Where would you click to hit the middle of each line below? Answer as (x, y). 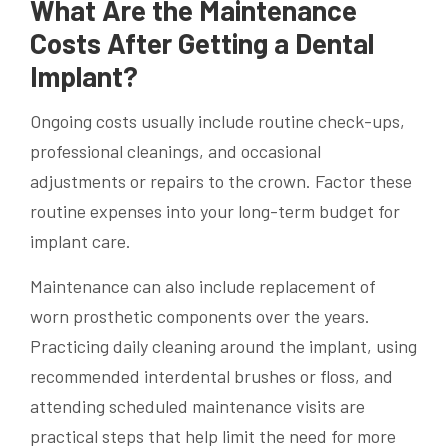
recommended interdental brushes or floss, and (211, 376)
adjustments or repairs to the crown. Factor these (221, 181)
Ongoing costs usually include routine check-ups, (217, 121)
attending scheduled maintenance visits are (197, 406)
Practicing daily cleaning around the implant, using (223, 346)
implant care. (80, 241)
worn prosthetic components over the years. (200, 316)
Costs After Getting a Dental (202, 43)
